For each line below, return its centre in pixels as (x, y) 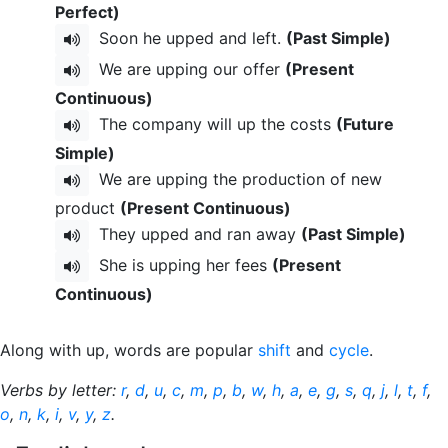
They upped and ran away (195, 233)
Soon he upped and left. (187, 37)
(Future (365, 123)
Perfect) (87, 12)
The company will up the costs (212, 123)
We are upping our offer (187, 68)
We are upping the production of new (235, 178)
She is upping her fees (180, 264)
